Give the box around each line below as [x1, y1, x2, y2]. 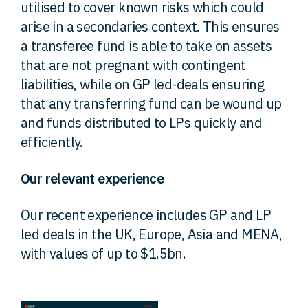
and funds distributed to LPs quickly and [21, 113, 262, 132]
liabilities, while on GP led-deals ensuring [21, 75, 265, 93]
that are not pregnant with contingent [21, 56, 246, 74]
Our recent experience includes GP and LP [21, 206, 271, 224]
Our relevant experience [21, 169, 164, 188]
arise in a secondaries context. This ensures [21, 17, 280, 36]
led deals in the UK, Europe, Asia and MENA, [21, 225, 283, 243]
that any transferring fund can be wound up [21, 94, 282, 113]
